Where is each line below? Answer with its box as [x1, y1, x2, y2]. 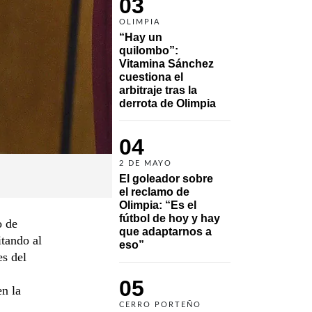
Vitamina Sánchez [119, 57, 214, 70]
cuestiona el [119, 70, 183, 83]
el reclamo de [119, 185, 189, 198]
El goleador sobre [119, 172, 213, 185]
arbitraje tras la [119, 84, 197, 96]
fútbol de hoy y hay [119, 212, 220, 224]
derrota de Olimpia [119, 97, 216, 109]
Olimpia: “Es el [119, 198, 196, 211]
